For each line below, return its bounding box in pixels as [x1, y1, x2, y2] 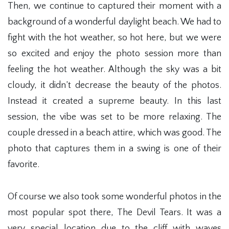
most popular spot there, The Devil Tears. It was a [8, 208, 221, 218]
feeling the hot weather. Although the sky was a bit [8, 64, 221, 75]
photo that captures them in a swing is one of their [8, 144, 221, 154]
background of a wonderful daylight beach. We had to [8, 17, 221, 27]
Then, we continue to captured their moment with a [8, 1, 221, 11]
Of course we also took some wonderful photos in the [8, 192, 221, 202]
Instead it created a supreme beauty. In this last [8, 96, 221, 106]
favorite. [8, 159, 39, 170]
